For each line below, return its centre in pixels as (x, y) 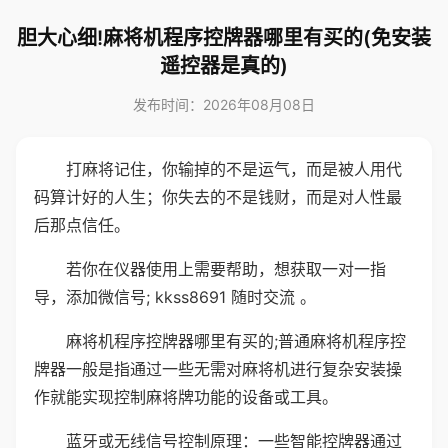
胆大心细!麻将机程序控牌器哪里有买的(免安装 (224, 38)
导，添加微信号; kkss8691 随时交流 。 (175, 297)
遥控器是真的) (224, 66)
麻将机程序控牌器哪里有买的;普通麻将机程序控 (236, 341)
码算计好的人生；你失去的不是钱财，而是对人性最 (218, 197)
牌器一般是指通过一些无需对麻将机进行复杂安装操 (218, 369)
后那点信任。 (82, 225)
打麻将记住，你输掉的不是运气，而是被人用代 (234, 169)
